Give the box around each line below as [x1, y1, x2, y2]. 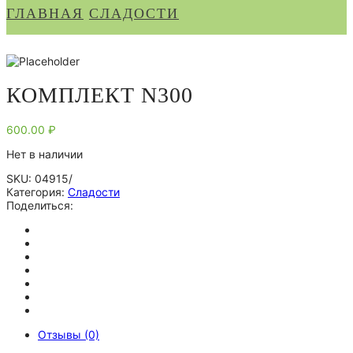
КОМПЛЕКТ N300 [6, 83, 193, 108]
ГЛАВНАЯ [6, 6, 84, 22]
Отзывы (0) [38, 327, 99, 341]
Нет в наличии [6, 147, 83, 161]
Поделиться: [6, 198, 73, 212]
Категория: [6, 184, 68, 199]
